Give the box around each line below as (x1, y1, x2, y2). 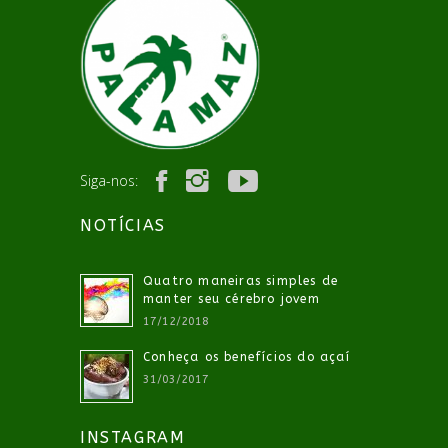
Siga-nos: (80, 170, 138, 190)
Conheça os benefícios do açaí (143, 350, 350, 365)
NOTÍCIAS (80, 216, 166, 236)
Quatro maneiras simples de (143, 274, 339, 289)
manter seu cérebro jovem (143, 292, 320, 307)
